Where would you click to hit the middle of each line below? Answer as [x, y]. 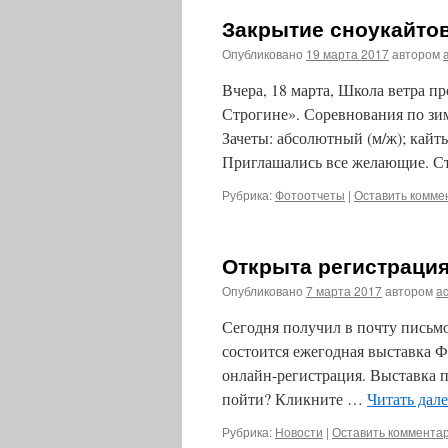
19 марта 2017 [347, 53]
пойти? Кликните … [294, 398]
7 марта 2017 [344, 290]
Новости [299, 431]
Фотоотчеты [310, 194]
